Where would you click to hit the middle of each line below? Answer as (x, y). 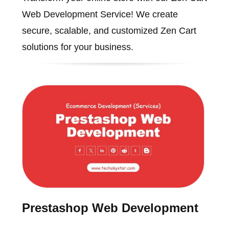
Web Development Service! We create (100, 15)
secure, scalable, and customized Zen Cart (109, 31)
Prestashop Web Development (110, 208)
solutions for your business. (77, 47)
